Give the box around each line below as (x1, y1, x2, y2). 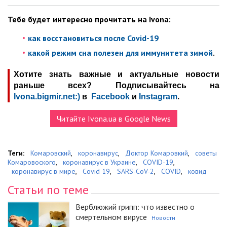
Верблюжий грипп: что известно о (75, 202, 195, 212)
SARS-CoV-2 (117, 167, 154, 176)
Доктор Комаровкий (125, 148, 188, 158)
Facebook (91, 92, 130, 101)
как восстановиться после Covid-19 (28, 33, 159, 44)
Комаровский (30, 148, 71, 158)
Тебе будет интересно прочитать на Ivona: (8, 14, 171, 25)
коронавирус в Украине (63, 158, 136, 167)
